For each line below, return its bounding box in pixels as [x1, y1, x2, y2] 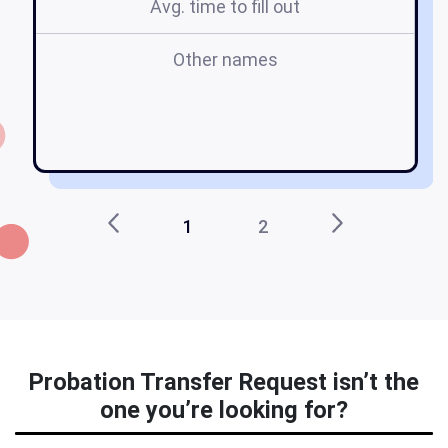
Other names [172, 49, 278, 71]
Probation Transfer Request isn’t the [29, 368, 419, 397]
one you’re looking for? [100, 396, 348, 425]
